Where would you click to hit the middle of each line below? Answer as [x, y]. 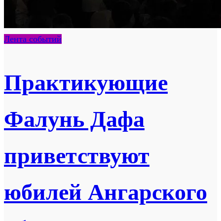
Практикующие [86, 83]
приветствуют [77, 156]
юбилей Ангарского [106, 192]
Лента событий [33, 39]
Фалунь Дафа [74, 119]
